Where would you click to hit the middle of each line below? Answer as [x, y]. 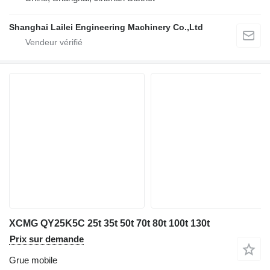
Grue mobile [33, 260]
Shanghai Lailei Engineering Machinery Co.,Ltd [106, 27]
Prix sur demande [47, 239]
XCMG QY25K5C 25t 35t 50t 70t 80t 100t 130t [109, 224]
